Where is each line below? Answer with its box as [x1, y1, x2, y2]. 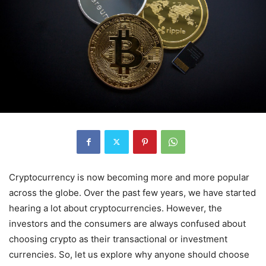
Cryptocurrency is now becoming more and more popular [9, 171, 249, 183]
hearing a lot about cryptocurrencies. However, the [9, 202, 222, 214]
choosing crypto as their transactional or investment [9, 233, 227, 245]
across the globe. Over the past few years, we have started [9, 186, 256, 198]
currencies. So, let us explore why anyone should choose [9, 248, 249, 260]
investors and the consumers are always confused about [9, 217, 246, 229]
